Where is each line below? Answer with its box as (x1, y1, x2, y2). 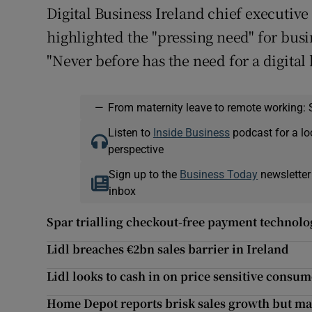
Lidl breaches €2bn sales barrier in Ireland (47, 241, 290, 258)
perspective (107, 143, 164, 155)
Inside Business (153, 127, 230, 139)
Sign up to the (109, 169, 180, 180)
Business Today (180, 169, 258, 180)
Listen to (107, 127, 153, 139)
